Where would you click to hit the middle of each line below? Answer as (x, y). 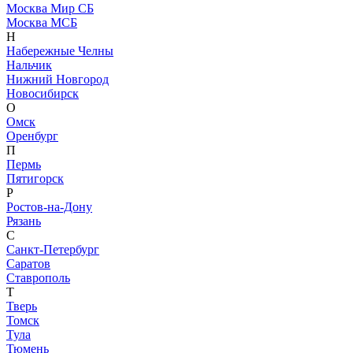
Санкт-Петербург (53, 250)
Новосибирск (43, 94)
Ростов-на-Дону (49, 207)
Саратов (28, 264)
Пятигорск (35, 179)
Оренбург (32, 136)
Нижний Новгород (58, 80)
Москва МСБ (42, 23)
